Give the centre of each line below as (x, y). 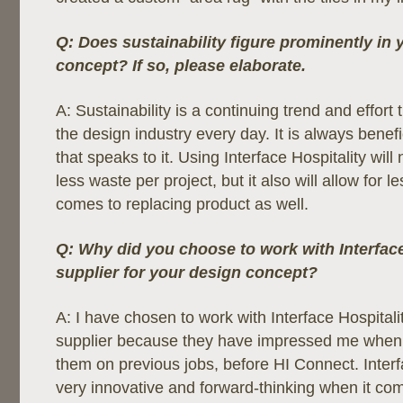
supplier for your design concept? (187, 273)
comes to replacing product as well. (182, 204)
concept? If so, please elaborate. (181, 66)
